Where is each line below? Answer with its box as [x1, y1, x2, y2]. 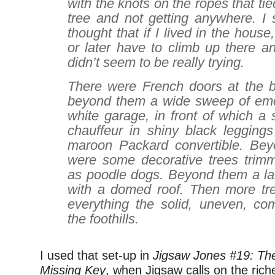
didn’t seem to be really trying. [68, 55, 244, 70]
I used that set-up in [40, 249, 153, 262]
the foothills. [68, 211, 139, 227]
